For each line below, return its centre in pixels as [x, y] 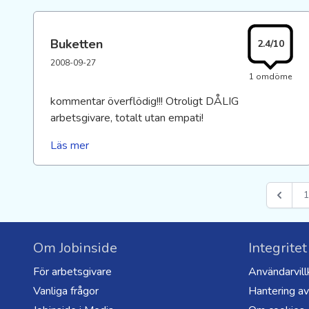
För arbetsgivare [72, 272]
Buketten [77, 44]
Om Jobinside [75, 248]
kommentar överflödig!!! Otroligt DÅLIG [144, 101]
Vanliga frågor [66, 291]
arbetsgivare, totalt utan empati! [127, 118]
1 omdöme [270, 77]
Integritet [278, 248]
